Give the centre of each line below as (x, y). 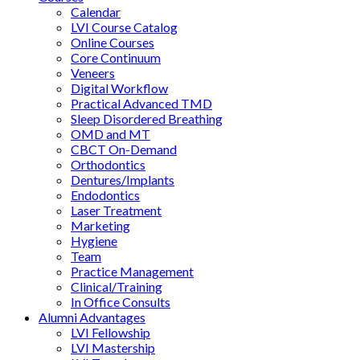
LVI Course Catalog (124, 27)
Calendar (96, 12)
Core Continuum (116, 57)
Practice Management (132, 271)
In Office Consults (121, 302)
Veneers (93, 73)
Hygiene (94, 241)
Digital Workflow (119, 88)
